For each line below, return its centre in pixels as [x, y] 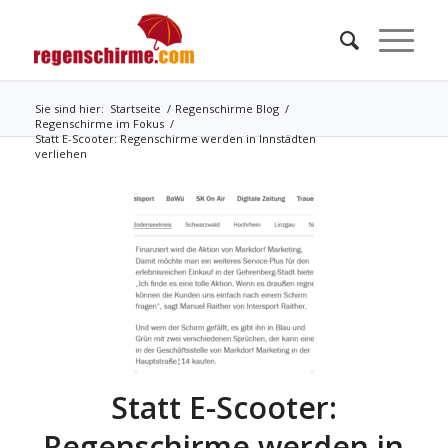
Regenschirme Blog [226, 108]
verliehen [60, 153]
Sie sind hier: [69, 108]
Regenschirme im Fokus [99, 123]
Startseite [135, 108]
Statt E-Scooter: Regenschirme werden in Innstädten [175, 138]
